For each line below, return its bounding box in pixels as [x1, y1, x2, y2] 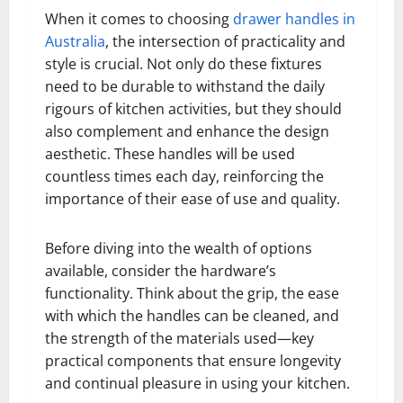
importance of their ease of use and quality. [45, 189, 340, 210]
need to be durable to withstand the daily [45, 76, 325, 97]
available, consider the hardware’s [45, 261, 276, 282]
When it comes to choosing [45, 9, 233, 30]
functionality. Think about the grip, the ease [45, 283, 339, 304]
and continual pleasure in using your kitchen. [45, 373, 350, 394]
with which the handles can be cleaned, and [45, 306, 339, 327]
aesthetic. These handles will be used [45, 144, 295, 165]
